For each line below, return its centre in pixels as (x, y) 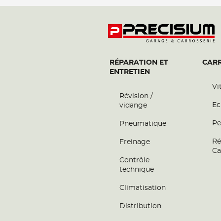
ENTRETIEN (130, 72)
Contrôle (134, 160)
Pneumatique (143, 124)
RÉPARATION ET (139, 63)
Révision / (136, 96)
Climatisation (143, 188)
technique (137, 170)
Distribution (140, 206)
